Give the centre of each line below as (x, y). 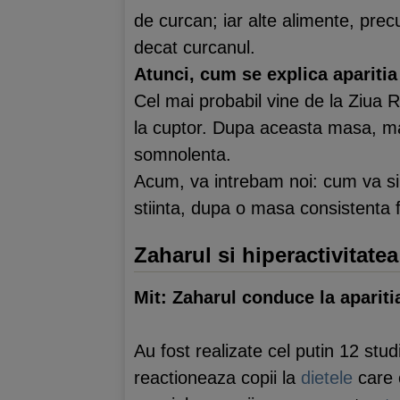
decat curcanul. (195, 47)
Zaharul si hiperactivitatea (266, 254)
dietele (329, 378)
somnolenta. (183, 154)
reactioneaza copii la (217, 378)
